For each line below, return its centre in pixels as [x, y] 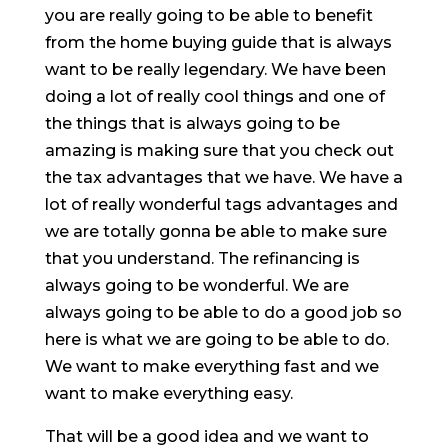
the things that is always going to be [192, 123]
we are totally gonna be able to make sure [215, 231]
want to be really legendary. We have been [215, 69]
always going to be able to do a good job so [223, 312]
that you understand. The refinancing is [202, 258]
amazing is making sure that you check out [219, 150]
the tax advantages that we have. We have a [223, 177]
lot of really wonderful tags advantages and [221, 204]
